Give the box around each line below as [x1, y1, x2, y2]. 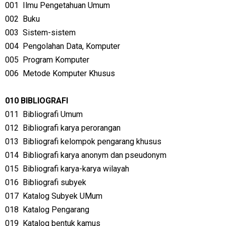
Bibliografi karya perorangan [23, 123, 121, 133]
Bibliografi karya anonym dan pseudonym [23, 150, 166, 160]
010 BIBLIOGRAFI [5, 96, 68, 105]
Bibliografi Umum [23, 109, 83, 119]
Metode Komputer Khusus [23, 69, 115, 78]
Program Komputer [23, 55, 89, 65]
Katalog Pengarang [23, 205, 89, 214]
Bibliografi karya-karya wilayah [23, 164, 129, 174]
